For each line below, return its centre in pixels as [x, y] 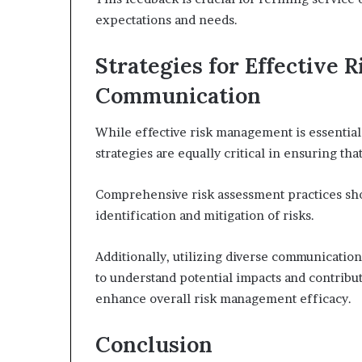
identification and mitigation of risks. [205, 215]
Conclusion [154, 344]
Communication [178, 95]
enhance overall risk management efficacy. [223, 298]
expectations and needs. [166, 20]
